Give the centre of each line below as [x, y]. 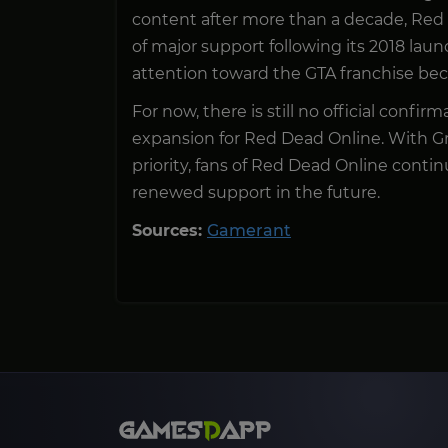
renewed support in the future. [256, 192]
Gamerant [249, 230]
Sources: [169, 230]
